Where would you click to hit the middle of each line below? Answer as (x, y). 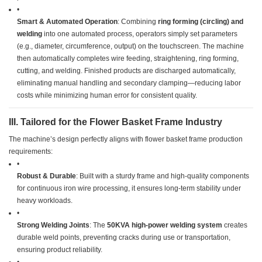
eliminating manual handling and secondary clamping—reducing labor (129, 83)
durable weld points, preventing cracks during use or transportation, (124, 238)
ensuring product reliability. (60, 250)
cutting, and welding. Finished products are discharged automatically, (127, 71)
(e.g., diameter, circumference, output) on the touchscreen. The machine (131, 46)
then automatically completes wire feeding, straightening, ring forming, (128, 59)
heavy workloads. (45, 201)
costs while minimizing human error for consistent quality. (107, 96)
